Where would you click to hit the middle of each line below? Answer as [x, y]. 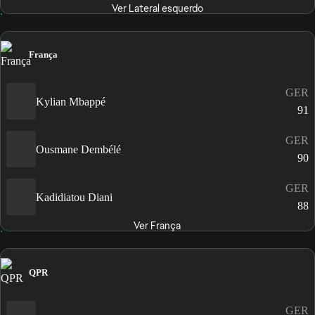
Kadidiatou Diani [74, 197]
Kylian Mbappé [71, 101]
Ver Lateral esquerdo [157, 9]
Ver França [157, 226]
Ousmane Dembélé [78, 149]
